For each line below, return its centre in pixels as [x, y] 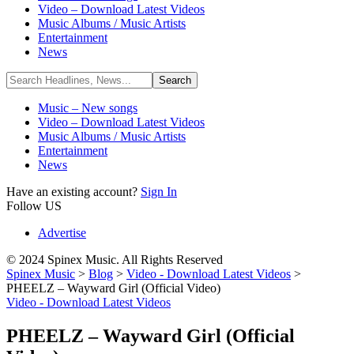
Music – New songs [88, 108]
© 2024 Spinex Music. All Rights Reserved [115, 260]
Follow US [34, 206]
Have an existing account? [73, 192]
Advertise [62, 233]
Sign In [159, 192]
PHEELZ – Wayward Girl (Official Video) [113, 288]
